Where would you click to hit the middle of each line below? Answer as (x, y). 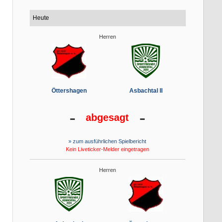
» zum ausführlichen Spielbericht (107, 141)
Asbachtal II (146, 91)
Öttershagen (69, 91)
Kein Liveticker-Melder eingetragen (107, 149)
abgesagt (107, 118)
